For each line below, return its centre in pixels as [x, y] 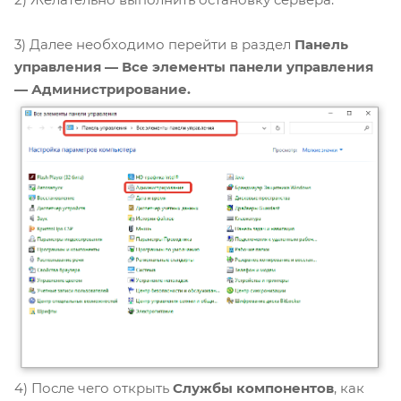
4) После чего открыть [94, 388]
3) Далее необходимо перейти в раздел [154, 45]
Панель [321, 45]
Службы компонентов [253, 388]
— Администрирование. [102, 90]
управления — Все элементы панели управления [194, 67]
